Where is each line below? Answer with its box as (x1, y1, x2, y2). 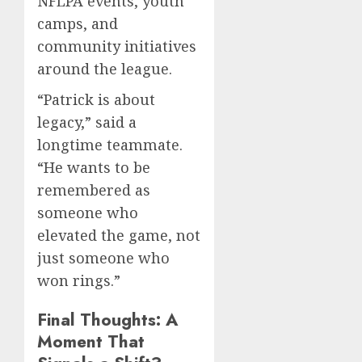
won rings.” (37, 271, 120, 291)
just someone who (37, 248, 170, 268)
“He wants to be (37, 158, 150, 178)
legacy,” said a (37, 112, 137, 133)
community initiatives (37, 36, 196, 57)
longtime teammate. (37, 135, 183, 155)
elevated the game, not (37, 225, 200, 246)
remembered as (37, 180, 150, 200)
